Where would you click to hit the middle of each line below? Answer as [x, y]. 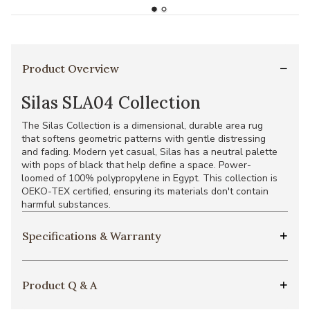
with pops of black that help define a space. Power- [136, 165]
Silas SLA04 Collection [111, 103]
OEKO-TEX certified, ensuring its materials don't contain [145, 191]
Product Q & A [60, 285]
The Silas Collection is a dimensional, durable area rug [142, 126]
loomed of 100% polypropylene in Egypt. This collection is [149, 178]
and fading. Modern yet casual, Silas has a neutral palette [149, 152]
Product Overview [71, 69]
